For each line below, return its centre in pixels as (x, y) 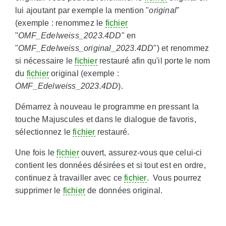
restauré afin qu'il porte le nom (154, 61)
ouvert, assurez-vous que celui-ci (140, 153)
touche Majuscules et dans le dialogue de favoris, (106, 120)
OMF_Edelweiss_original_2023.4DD (86, 48)
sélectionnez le (44, 132)
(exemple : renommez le (60, 23)
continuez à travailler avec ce (70, 178)
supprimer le (39, 191)
